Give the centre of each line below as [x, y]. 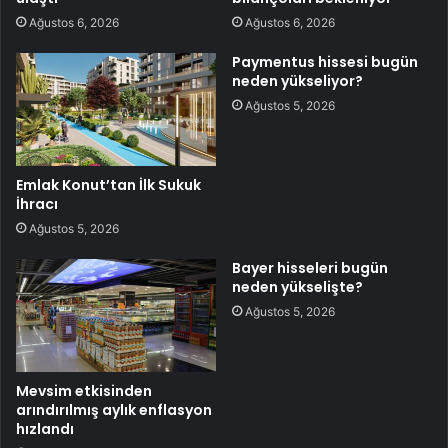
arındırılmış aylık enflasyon [114, 409]
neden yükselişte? [297, 286]
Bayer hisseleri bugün [310, 267]
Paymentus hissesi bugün [325, 61]
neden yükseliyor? [297, 80]
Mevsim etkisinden [84, 390]
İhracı [37, 203]
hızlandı [45, 428]
